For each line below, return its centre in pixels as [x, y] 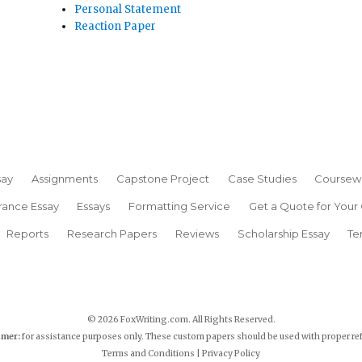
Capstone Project [162, 178]
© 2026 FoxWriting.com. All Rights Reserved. [181, 320]
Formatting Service [180, 206]
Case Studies [262, 178]
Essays [94, 206]
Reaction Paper [116, 27]
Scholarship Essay [283, 233]
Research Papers [112, 233]
